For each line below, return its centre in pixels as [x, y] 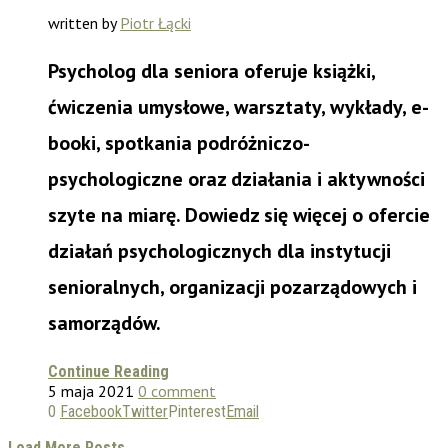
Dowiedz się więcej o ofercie [307, 214]
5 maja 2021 [91, 390]
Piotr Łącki [155, 22]
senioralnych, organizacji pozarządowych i [232, 286]
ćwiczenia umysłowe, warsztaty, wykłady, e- [238, 106]
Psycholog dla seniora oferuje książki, [211, 70]
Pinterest [197, 411]
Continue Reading [108, 371]
